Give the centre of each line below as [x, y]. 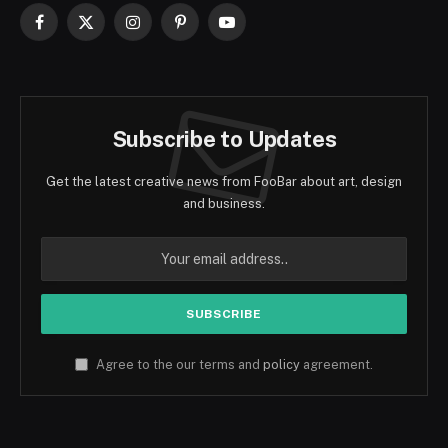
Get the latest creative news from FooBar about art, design [224, 182]
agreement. [336, 365]
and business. [224, 204]
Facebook [70, 30]
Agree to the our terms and [178, 365]
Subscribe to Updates [224, 139]
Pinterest [209, 30]
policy [281, 365]
